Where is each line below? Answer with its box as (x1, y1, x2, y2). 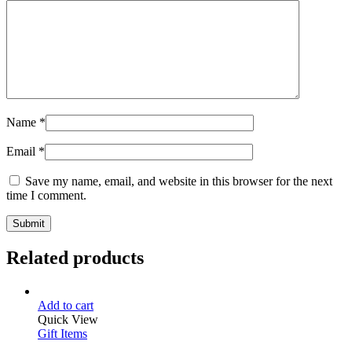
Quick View (38, 312, 98, 326)
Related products (6, 247, 144, 268)
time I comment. (6, 188, 86, 202)
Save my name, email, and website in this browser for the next (25, 174, 332, 188)
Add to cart (38, 298, 93, 312)
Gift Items (38, 326, 87, 340)
